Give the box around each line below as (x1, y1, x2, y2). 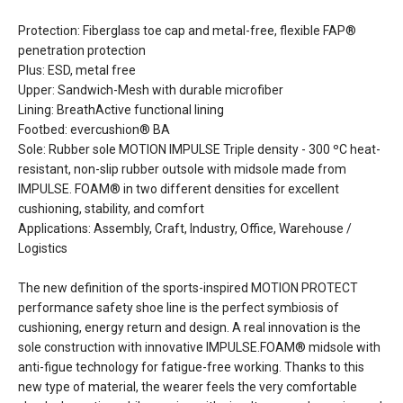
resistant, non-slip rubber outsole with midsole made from (18, 161, 346, 176)
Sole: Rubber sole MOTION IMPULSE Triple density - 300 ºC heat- (18, 141, 381, 157)
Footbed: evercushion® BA (18, 121, 170, 137)
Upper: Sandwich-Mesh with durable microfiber (18, 82, 283, 97)
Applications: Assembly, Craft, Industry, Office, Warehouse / (18, 220, 352, 236)
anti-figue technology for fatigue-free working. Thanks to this (18, 359, 364, 374)
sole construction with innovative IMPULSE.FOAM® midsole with (18, 339, 381, 354)
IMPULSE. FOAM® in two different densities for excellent (18, 181, 339, 196)
